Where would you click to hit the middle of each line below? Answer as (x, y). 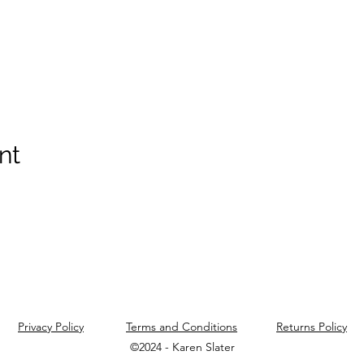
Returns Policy (312, 326)
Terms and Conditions (182, 326)
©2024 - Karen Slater (182, 347)
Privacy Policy (51, 326)
